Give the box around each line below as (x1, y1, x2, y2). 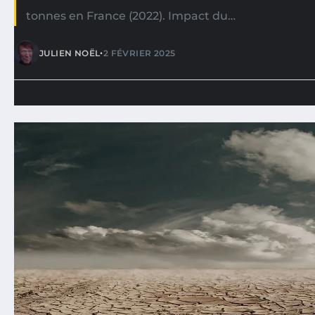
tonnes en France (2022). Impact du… (26, 9, 236, 22)
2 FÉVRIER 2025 (103, 47, 176, 58)
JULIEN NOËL (39, 47, 101, 58)
